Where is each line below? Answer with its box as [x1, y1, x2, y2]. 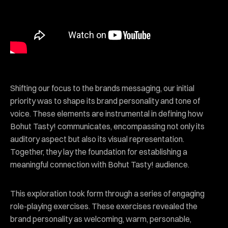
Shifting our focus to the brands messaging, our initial [10, 82, 194, 93]
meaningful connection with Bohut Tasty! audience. [10, 159, 189, 169]
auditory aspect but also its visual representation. [10, 133, 184, 144]
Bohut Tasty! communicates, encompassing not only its [10, 121, 205, 131]
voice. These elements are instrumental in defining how [10, 108, 203, 119]
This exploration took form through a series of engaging [10, 188, 205, 198]
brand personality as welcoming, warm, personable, [10, 213, 191, 224]
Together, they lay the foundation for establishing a [10, 146, 187, 157]
